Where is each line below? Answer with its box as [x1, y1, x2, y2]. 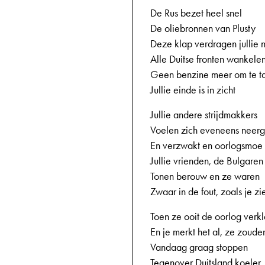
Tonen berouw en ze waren [150, 170, 260, 183]
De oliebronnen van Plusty [150, 22, 256, 35]
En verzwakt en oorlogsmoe [150, 139, 263, 152]
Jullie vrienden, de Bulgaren [150, 154, 263, 167]
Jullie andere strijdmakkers [150, 108, 257, 121]
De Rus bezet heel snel [150, 7, 242, 20]
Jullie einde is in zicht [150, 83, 235, 96]
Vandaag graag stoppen [150, 241, 248, 254]
